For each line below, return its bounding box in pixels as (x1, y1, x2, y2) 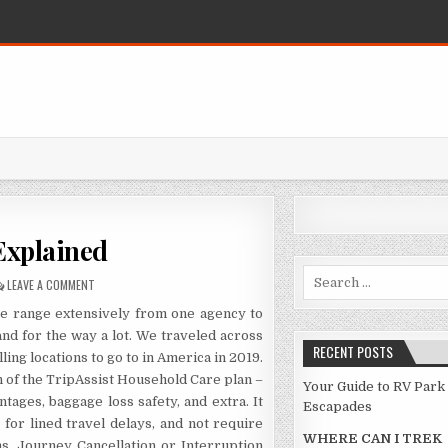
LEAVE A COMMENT (7, 276, 96, 294)
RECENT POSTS (312, 341, 393, 363)
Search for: (301, 266, 373, 282)
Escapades (302, 399, 372, 415)
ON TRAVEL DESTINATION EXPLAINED (94, 275, 271, 293)
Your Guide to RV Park (302, 379, 445, 395)
